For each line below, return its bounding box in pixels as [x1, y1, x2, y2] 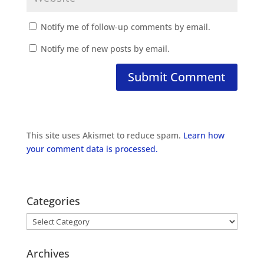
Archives [26, 246, 70, 261]
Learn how [183, 130, 225, 141]
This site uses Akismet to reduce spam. [26, 130, 183, 141]
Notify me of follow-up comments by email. [40, 21, 210, 33]
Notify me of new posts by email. [40, 43, 170, 55]
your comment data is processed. [26, 143, 158, 155]
